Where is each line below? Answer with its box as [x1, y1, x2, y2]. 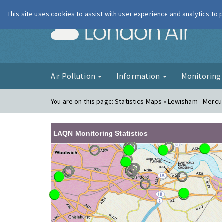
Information [116, 71, 162, 81]
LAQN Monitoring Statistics [53, 129, 148, 137]
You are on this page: [51, 97, 115, 106]
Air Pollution [51, 71, 97, 81]
